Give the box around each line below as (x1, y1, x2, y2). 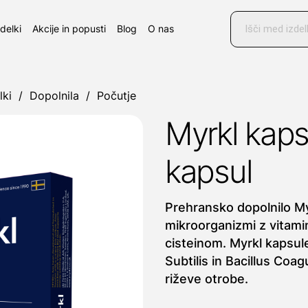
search (230, 21, 269, 36)
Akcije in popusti (32, 23, 106, 34)
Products (230, 8, 282, 23)
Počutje (97, 89, 136, 102)
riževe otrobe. (165, 272, 248, 286)
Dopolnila (30, 89, 79, 102)
